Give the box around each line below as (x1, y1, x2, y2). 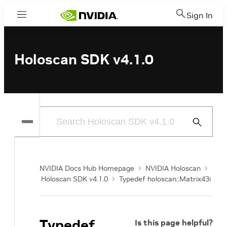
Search (191, 130, 212, 138)
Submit (191, 118, 212, 126)
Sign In (186, 10, 213, 20)
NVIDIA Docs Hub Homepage (40, 164, 134, 173)
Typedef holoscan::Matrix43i (119, 174, 211, 183)
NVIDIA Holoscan (145, 164, 201, 173)
